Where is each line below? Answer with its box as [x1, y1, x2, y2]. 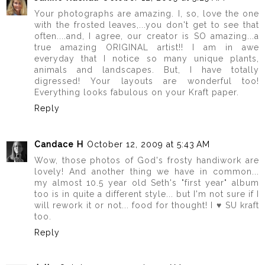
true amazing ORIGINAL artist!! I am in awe [34, 43, 259, 53]
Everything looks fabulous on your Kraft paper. [34, 88, 239, 98]
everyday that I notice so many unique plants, [34, 54, 259, 64]
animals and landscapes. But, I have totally [34, 65, 259, 75]
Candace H [34, 139, 83, 149]
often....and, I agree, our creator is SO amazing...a [34, 31, 259, 41]
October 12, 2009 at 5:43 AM [87, 139, 210, 149]
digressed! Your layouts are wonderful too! [34, 76, 259, 86]
